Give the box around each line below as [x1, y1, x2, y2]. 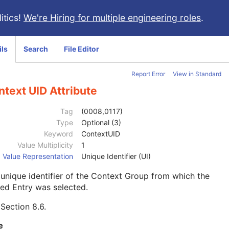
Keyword [44, 129, 73, 139]
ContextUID [81, 129, 120, 139]
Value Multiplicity [17, 141, 73, 150]
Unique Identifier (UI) [81, 152, 151, 161]
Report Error [131, 70, 165, 78]
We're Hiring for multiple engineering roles [24, 12, 201, 23]
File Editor [64, 44, 99, 53]
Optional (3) [81, 118, 121, 127]
